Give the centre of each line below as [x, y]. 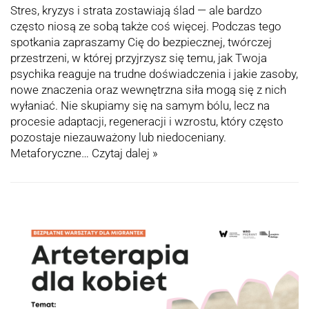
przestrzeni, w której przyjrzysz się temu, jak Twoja [139, 58]
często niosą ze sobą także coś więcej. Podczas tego [146, 27]
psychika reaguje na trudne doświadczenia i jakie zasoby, [154, 74]
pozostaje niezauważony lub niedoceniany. [118, 138]
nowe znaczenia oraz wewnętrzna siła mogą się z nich [148, 90]
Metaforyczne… [51, 153]
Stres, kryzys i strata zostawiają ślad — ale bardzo [136, 11]
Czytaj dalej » [125, 153]
